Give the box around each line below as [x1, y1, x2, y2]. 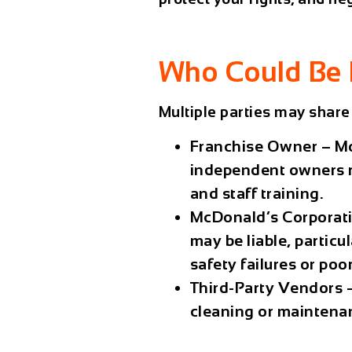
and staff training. [189, 185, 324, 203]
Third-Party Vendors [189, 279, 343, 297]
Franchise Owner [189, 137, 318, 156]
